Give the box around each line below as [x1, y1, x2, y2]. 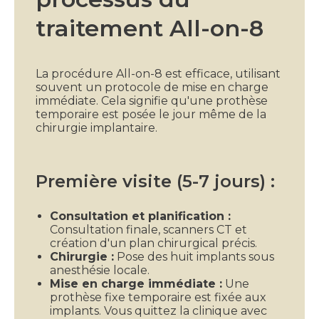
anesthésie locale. [50, 263, 169, 277]
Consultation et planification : [50, 209, 231, 223]
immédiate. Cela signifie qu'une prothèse [36, 93, 268, 108]
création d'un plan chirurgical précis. [50, 236, 277, 250]
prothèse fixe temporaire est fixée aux [50, 290, 266, 304]
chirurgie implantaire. [36, 120, 157, 135]
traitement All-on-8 [36, 14, 263, 42]
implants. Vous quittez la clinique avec [50, 303, 267, 318]
